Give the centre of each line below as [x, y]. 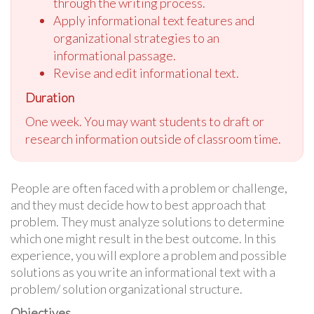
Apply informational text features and [154, 20]
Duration [50, 97]
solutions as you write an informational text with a [143, 272]
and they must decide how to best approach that [138, 204]
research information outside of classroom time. [153, 138]
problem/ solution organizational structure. [127, 288]
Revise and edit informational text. [146, 73]
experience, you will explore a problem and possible [149, 255]
